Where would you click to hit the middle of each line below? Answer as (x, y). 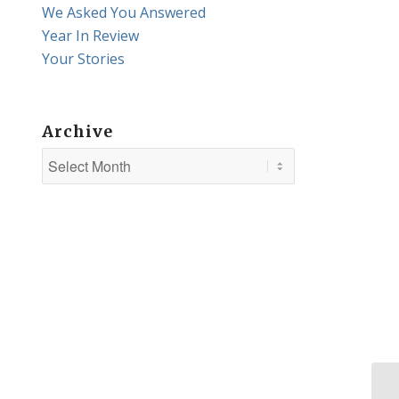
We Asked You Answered (123, 12)
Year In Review (90, 35)
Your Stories (83, 58)
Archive (77, 131)
